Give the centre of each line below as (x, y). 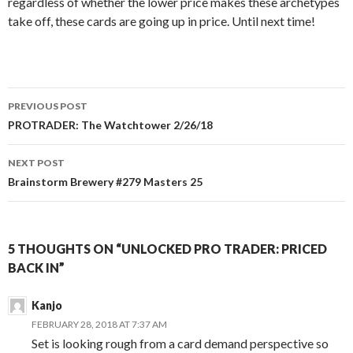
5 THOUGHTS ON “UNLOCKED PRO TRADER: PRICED (167, 248)
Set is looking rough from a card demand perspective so (180, 343)
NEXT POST (36, 162)
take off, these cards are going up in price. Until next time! (162, 20)
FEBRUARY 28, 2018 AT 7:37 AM (99, 324)
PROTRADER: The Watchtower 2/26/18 (110, 124)
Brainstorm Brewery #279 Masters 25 (105, 181)
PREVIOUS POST (48, 106)
